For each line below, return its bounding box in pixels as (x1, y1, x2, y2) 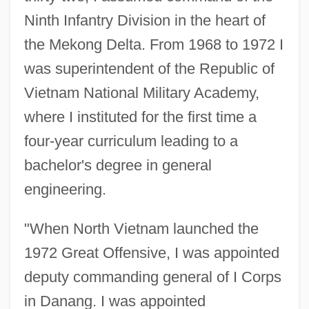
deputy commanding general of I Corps (23, 268, 281, 286)
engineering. (23, 180, 106, 198)
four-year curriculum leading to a (23, 132, 238, 150)
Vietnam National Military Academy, (23, 83, 259, 101)
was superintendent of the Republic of (23, 59, 275, 77)
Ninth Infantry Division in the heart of (23, 11, 266, 29)
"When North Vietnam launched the (23, 219, 259, 237)
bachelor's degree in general (23, 156, 212, 174)
